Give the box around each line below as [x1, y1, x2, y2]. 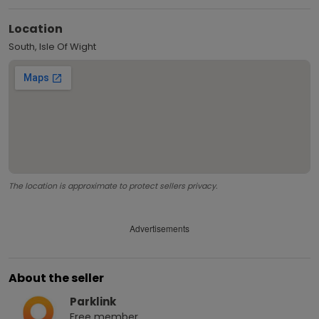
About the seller [9, 269, 104, 286]
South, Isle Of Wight [9, 39, 96, 53]
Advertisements [130, 222, 189, 235]
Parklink [70, 293, 116, 309]
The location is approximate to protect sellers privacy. [9, 179, 217, 192]
